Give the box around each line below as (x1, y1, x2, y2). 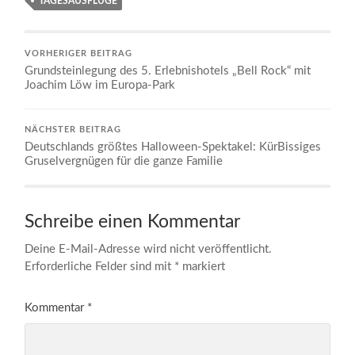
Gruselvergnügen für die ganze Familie (25, 155, 223, 167)
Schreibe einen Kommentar (25, 212, 241, 231)
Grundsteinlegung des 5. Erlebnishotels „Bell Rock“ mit (25, 64, 311, 77)
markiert (179, 260, 226, 273)
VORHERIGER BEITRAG (25, 49, 133, 58)
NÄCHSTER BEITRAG (25, 125, 122, 134)
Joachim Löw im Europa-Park (25, 78, 176, 91)
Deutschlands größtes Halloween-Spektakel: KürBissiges (25, 140, 322, 153)
